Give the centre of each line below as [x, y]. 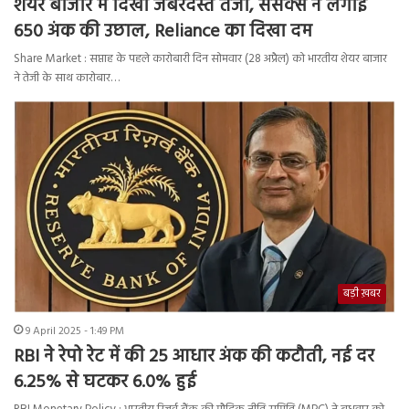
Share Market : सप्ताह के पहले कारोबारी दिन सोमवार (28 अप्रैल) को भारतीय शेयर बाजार [200, 59]
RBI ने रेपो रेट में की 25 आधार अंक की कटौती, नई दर [194, 357]
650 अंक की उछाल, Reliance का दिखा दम [163, 32]
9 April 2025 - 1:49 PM [75, 331]
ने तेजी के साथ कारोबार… [67, 79]
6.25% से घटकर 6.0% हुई [105, 382]
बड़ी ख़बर [362, 294]
